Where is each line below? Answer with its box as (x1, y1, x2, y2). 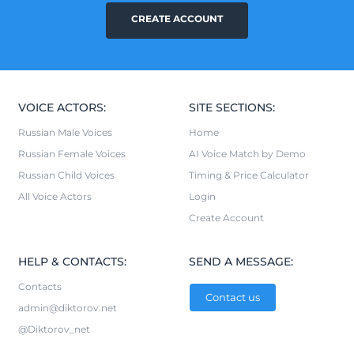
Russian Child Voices (18, 168, 115, 181)
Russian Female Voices (18, 147, 126, 160)
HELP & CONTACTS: (18, 254, 126, 269)
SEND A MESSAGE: (189, 254, 293, 269)
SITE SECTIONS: (189, 100, 275, 115)
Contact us (205, 290, 260, 303)
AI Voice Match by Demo (189, 147, 306, 160)
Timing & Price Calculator (189, 168, 309, 181)
